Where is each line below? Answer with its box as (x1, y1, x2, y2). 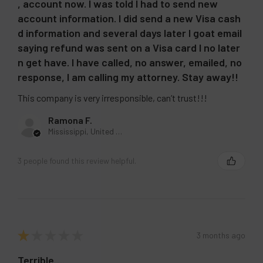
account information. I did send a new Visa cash (18, 11, 241, 25)
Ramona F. (48, 114, 92, 126)
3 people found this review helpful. (18, 156, 136, 166)
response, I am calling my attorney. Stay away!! (18, 70, 238, 83)
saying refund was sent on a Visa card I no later (18, 41, 240, 54)
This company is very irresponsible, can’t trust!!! (18, 92, 207, 103)
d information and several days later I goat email (18, 26, 242, 39)
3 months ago (197, 230, 245, 241)
